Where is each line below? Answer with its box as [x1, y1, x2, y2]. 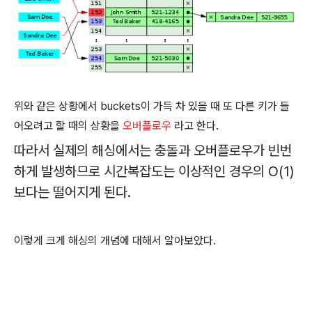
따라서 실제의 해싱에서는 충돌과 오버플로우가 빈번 [14, 142, 292, 159]
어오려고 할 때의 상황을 [14, 119, 123, 132]
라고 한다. [171, 119, 219, 132]
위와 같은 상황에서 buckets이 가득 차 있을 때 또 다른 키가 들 [14, 100, 290, 113]
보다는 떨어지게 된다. [14, 184, 134, 201]
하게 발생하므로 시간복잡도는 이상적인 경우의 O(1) [14, 163, 294, 180]
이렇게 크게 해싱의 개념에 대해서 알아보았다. [14, 234, 219, 247]
